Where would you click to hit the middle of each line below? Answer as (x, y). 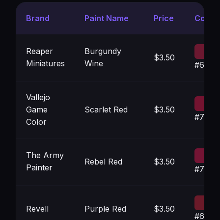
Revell (37, 209)
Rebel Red (103, 162)
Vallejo (38, 97)
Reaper (40, 51)
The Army (45, 155)
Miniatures (45, 63)
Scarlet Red (106, 110)
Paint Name (107, 18)
